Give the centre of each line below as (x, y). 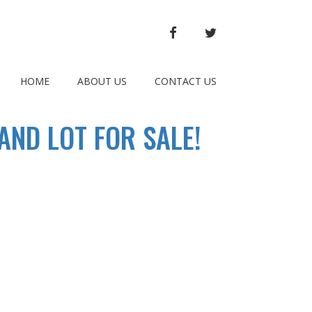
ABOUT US (102, 81)
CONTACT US (186, 81)
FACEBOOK (202, 32)
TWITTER (237, 32)
